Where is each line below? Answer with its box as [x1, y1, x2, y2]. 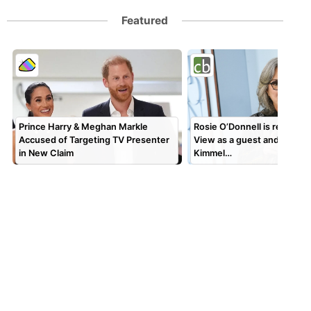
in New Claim [19, 147, 74, 158]
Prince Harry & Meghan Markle [19, 121, 149, 132]
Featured [121, 13, 169, 27]
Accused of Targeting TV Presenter [19, 134, 170, 145]
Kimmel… [194, 147, 233, 158]
